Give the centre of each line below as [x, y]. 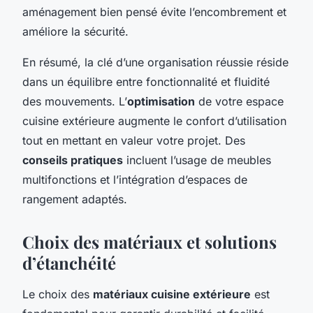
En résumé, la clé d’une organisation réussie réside [155, 62]
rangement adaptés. [75, 199]
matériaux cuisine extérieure [172, 294]
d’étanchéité [69, 262]
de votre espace [239, 101]
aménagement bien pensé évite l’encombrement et [154, 12]
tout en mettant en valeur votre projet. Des [134, 140]
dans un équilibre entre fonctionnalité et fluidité [146, 81]
